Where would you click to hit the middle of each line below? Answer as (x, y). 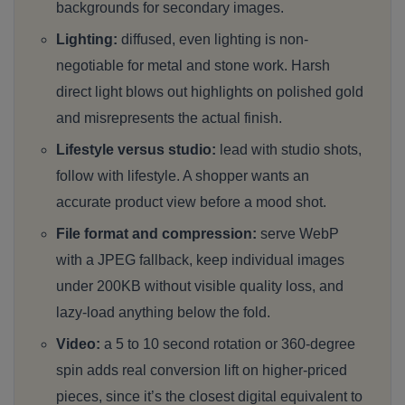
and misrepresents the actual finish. (169, 118)
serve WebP (298, 234)
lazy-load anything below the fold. (163, 313)
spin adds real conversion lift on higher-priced (202, 371)
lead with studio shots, (289, 150)
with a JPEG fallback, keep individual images (200, 260)
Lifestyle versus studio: (136, 150)
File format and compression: (156, 234)
